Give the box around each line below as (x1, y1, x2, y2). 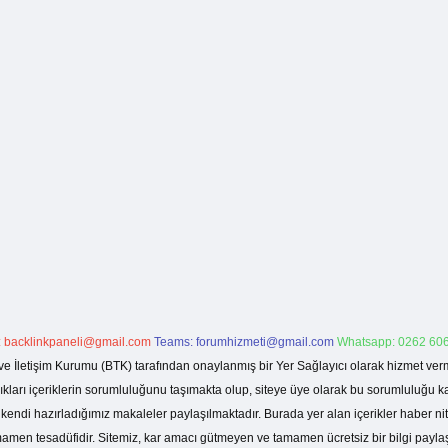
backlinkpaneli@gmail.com (4, 335, 151, 349)
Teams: (154, 335, 196, 349)
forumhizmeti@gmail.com (196, 335, 334, 349)
